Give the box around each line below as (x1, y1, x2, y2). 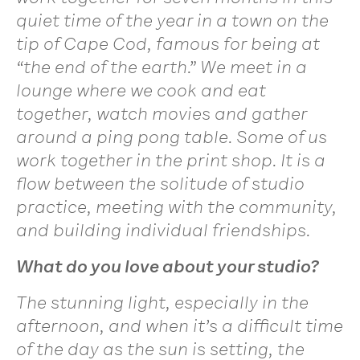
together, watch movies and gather (16, 102, 307, 125)
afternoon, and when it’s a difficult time (16, 314, 343, 337)
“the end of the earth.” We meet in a (16, 55, 307, 78)
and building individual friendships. (16, 219, 310, 241)
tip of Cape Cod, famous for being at (16, 32, 320, 55)
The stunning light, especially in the (16, 291, 309, 313)
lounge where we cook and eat (16, 79, 266, 101)
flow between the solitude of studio (16, 172, 305, 194)
